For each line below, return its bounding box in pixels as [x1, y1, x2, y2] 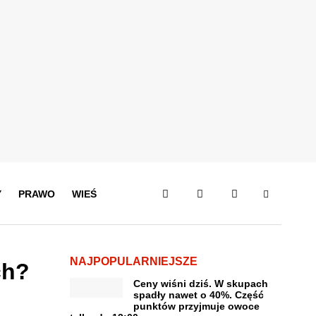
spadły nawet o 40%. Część [133, 289, 264, 300]
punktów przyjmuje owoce [133, 300, 260, 312]
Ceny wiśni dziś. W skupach [133, 278, 268, 289]
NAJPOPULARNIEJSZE [69, 255, 197, 267]
